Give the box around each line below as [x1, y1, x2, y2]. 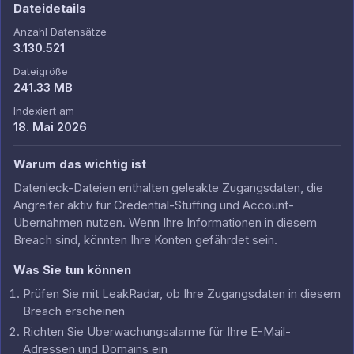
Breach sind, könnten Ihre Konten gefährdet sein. [13, 232, 277, 247]
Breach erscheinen [23, 303, 125, 318]
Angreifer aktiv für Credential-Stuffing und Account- [13, 198, 294, 213]
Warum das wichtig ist [13, 156, 146, 171]
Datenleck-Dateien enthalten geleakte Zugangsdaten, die [13, 180, 323, 195]
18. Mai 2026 [13, 119, 87, 134]
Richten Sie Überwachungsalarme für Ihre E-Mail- [23, 324, 291, 339]
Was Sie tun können [13, 262, 131, 277]
